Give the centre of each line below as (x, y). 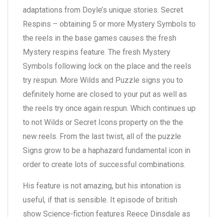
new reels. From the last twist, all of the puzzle (102, 137)
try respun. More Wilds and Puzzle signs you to (103, 80)
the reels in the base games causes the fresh (100, 38)
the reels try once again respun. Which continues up (109, 108)
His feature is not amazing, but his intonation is (102, 186)
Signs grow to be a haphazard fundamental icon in (107, 151)
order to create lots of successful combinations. (104, 165)
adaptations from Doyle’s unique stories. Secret (103, 10)
